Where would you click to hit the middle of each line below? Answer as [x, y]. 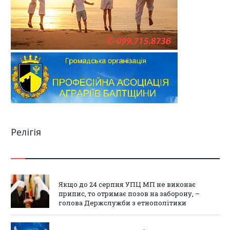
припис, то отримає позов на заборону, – [129, 193]
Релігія [26, 132]
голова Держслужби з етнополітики [122, 203]
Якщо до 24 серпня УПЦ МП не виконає [127, 184]
